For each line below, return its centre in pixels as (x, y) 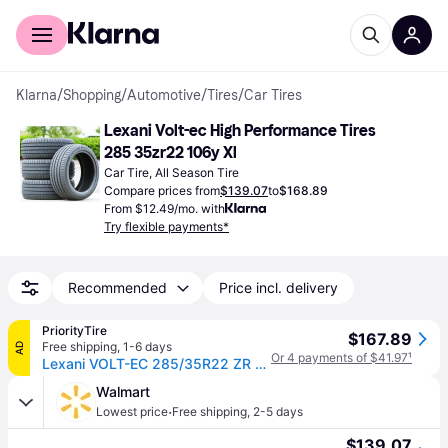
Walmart (123, 391)
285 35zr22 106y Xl (170, 152)
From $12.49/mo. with (164, 208)
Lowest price (132, 411)
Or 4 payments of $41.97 (339, 357)
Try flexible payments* (166, 226)
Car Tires (273, 95)
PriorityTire (74, 330)
